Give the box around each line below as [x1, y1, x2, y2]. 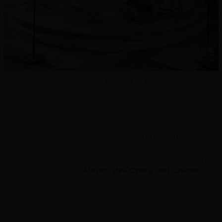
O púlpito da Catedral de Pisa [64, 77, 158, 86]
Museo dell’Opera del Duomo [83, 165, 201, 174]
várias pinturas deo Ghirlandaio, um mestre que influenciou [3, 119, 219, 130]
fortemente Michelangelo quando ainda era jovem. [3, 130, 182, 141]
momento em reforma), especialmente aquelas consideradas [3, 175, 219, 186]
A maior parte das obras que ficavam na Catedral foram [3, 154, 219, 164]
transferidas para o [3, 165, 83, 175]
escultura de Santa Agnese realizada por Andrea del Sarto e [3, 109, 219, 119]
